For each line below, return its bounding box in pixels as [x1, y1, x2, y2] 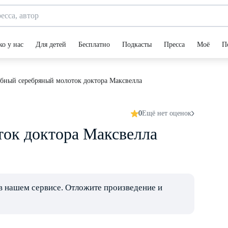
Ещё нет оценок [142, 109, 191, 117]
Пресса [164, 41, 185, 48]
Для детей [36, 41, 66, 48]
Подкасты [122, 41, 152, 48]
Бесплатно [78, 41, 110, 48]
